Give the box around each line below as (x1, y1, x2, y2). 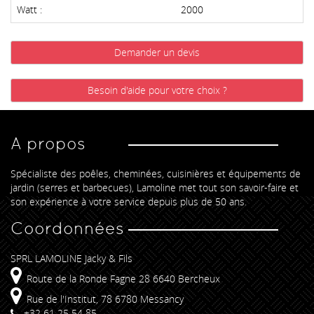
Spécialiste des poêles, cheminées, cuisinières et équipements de (11, 166, 301, 180)
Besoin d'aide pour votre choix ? (87, 83, 227, 97)
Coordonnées (11, 218, 124, 238)
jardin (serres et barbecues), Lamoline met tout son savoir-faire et (11, 180, 299, 194)
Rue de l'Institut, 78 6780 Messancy (27, 292, 184, 306)
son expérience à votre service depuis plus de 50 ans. (11, 194, 247, 208)
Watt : (17, 2, 42, 16)
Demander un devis (114, 45, 200, 59)
